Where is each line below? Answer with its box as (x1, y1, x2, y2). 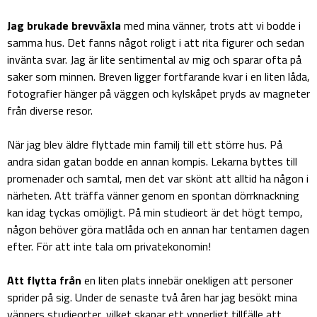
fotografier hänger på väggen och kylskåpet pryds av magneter (7, 85, 310, 103)
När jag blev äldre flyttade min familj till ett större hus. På (7, 136, 282, 154)
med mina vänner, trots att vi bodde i (124, 17, 301, 35)
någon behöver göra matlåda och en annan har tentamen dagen (7, 221, 309, 238)
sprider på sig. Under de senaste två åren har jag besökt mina (7, 289, 297, 306)
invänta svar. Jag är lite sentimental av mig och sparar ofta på (7, 51, 301, 69)
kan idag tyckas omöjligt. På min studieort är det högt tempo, (7, 204, 303, 221)
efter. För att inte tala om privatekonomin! (7, 238, 211, 255)
